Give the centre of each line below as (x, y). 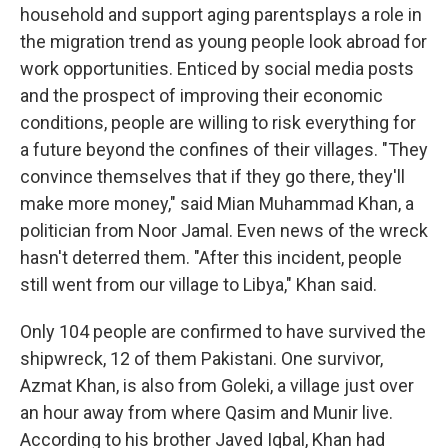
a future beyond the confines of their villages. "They (224, 149)
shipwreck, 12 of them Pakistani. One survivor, (201, 358)
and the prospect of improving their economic (201, 95)
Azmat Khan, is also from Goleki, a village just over (217, 385)
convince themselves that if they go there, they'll (212, 176)
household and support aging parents (167, 14)
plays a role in (368, 14)
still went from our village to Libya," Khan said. (198, 284)
